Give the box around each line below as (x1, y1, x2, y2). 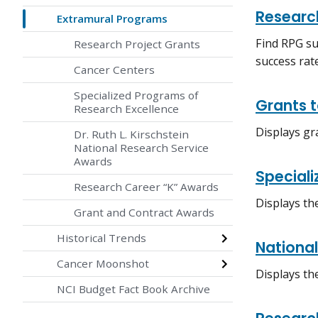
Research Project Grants (74, 37, 200, 52)
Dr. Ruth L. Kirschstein (74, 127, 189, 142)
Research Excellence (74, 102, 179, 116)
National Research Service (74, 141, 209, 155)
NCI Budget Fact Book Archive (57, 282, 210, 297)
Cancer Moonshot (57, 256, 149, 271)
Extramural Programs (57, 11, 168, 26)
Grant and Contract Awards (74, 205, 214, 220)
